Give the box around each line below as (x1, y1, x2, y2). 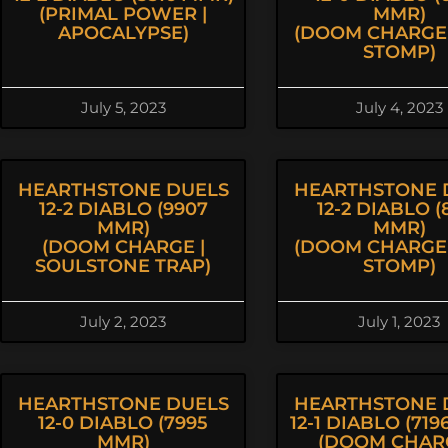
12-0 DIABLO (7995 (38, 412, 208, 434)
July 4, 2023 (355, 98, 443, 117)
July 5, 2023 (80, 98, 166, 117)
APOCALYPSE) (57, 22, 189, 44)
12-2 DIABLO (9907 (38, 198, 208, 220)
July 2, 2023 (80, 312, 166, 331)
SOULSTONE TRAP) (35, 255, 211, 277)
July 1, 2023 (358, 312, 440, 331)
